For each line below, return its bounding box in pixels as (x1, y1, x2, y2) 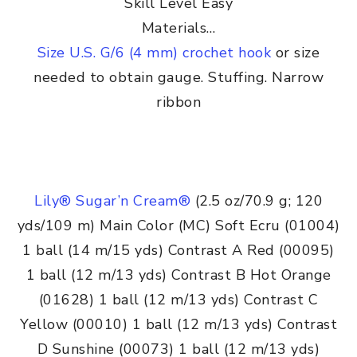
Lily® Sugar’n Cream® (34, 190, 195, 210)
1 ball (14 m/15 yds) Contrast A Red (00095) (22, 240, 335, 260)
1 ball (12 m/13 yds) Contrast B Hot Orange (25, 265, 331, 284)
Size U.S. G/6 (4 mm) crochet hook (37, 42, 272, 62)
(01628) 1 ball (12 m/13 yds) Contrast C (38, 289, 319, 309)
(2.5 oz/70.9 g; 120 (194, 190, 323, 210)
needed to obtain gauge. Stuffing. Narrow (33, 67, 324, 87)
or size (271, 42, 320, 62)
